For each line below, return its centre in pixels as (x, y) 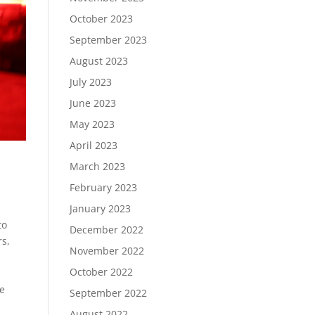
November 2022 (107, 251)
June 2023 (92, 103)
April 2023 (93, 145)
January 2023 (100, 208)
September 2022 (108, 293)
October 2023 (101, 19)
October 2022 (101, 272)
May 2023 (92, 124)
